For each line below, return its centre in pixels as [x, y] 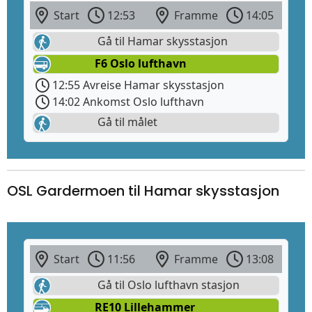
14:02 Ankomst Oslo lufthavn [127, 102]
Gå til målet [126, 122]
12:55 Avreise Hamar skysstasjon [137, 85]
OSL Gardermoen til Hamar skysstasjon [143, 190]
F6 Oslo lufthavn [141, 64]
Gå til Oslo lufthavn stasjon [167, 284]
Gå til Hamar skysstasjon [161, 41]
